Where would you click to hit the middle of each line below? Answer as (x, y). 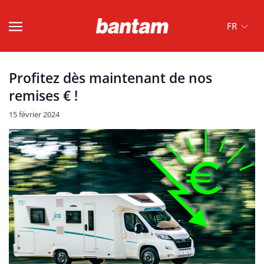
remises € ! (43, 96)
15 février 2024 (34, 114)
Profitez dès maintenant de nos (110, 78)
